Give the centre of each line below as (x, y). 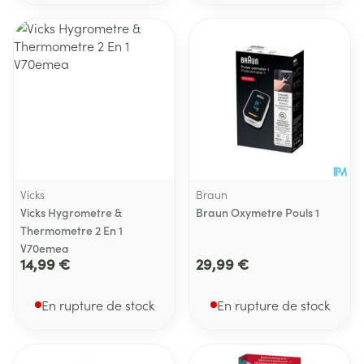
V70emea (45, 248)
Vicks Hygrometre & (71, 212)
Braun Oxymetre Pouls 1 (258, 212)
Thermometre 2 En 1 (71, 230)
